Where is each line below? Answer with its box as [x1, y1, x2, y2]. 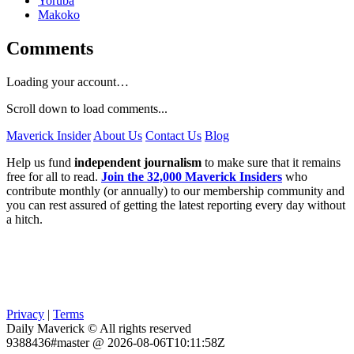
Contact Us [145, 128, 201, 142]
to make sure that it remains [201, 155, 341, 169]
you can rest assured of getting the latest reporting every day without [6, 198, 345, 212]
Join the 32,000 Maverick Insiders [101, 169, 282, 183]
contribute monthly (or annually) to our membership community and [6, 183, 345, 198]
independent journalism [74, 155, 201, 169]
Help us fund [6, 155, 74, 169]
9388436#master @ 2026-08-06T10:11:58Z [6, 335, 225, 349]
